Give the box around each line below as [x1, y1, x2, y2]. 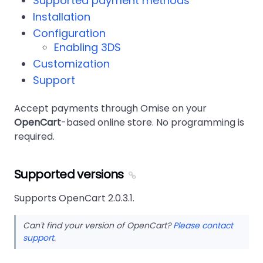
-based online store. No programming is [61, 116, 244, 129]
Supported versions [14, 166, 124, 183]
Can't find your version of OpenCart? [23, 220, 173, 231]
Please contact [173, 220, 233, 231]
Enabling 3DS [54, 40, 121, 55]
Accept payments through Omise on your [14, 102, 207, 115]
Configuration [33, 26, 106, 41]
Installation [33, 9, 90, 24]
